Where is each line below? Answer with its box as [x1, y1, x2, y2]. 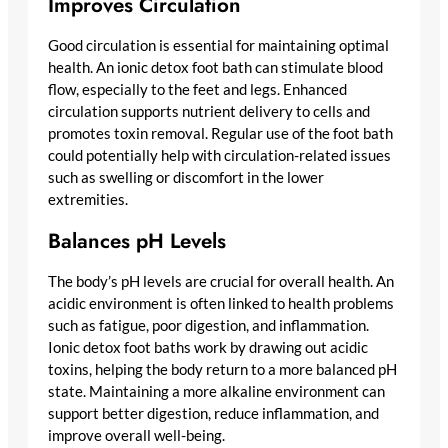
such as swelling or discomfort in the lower [48, 169, 324, 187]
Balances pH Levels [48, 226, 226, 257]
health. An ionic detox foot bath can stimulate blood [48, 59, 383, 77]
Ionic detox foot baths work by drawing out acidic [48, 339, 368, 357]
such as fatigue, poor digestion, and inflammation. [48, 317, 369, 335]
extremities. [48, 191, 128, 209]
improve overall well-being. [48, 427, 225, 445]
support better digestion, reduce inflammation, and [48, 405, 379, 423]
